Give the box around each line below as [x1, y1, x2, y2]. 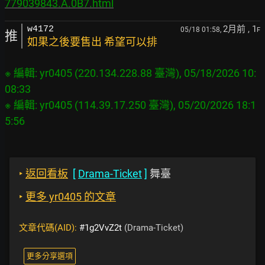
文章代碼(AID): [19, 222, 79, 233]
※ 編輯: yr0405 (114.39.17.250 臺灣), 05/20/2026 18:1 [5, 99, 256, 111]
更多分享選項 [27, 251, 73, 260]
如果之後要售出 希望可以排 [27, 35, 157, 48]
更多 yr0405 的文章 [25, 190, 116, 203]
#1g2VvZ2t [79, 222, 122, 233]
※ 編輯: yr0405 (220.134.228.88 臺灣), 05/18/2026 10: [5, 67, 256, 79]
